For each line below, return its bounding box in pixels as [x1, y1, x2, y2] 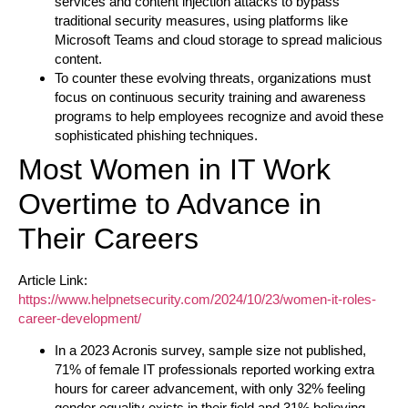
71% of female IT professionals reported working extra [55, 362, 374, 378]
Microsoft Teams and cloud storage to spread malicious [55, 32, 382, 48]
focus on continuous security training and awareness [55, 89, 366, 106]
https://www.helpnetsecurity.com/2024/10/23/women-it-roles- [18, 291, 376, 308]
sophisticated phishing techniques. [55, 127, 258, 144]
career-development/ [18, 311, 141, 327]
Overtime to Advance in [18, 188, 321, 221]
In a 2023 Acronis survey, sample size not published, [55, 342, 366, 359]
